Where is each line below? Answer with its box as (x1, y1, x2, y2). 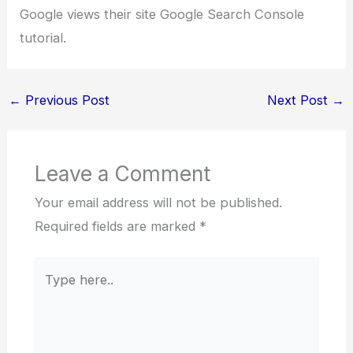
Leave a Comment (34, 161, 210, 187)
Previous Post (20, 91, 110, 108)
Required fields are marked (34, 218, 199, 235)
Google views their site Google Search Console (20, 6, 305, 22)
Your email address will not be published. (34, 195, 282, 211)
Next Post (267, 91, 333, 108)
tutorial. (20, 29, 67, 46)
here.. (33, 284, 68, 300)
